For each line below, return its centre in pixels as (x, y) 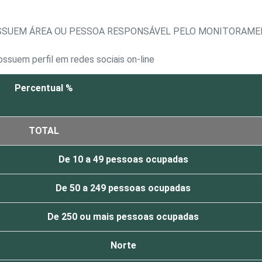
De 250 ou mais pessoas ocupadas (123, 217)
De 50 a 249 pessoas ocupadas (123, 188)
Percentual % (44, 88)
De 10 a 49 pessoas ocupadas (123, 160)
